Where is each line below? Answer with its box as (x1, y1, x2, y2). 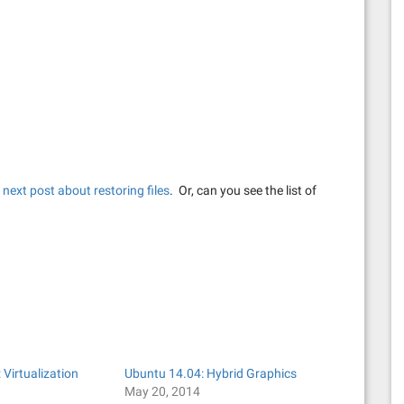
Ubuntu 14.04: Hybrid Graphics (124, 366, 297, 381)
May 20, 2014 (124, 384, 200, 399)
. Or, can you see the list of (170, 183, 317, 198)
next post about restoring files (3, 183, 170, 198)
